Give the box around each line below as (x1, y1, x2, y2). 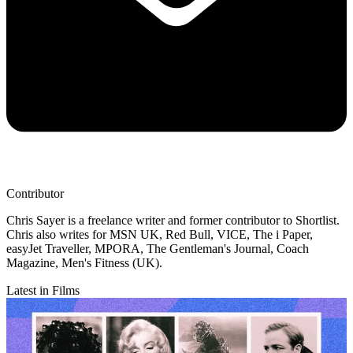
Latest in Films (6, 283, 80, 297)
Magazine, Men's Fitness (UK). (6, 255, 162, 269)
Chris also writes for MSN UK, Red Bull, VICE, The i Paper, (6, 227, 313, 241)
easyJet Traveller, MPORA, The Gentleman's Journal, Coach (6, 241, 309, 255)
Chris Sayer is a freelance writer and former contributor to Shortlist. (6, 213, 340, 227)
